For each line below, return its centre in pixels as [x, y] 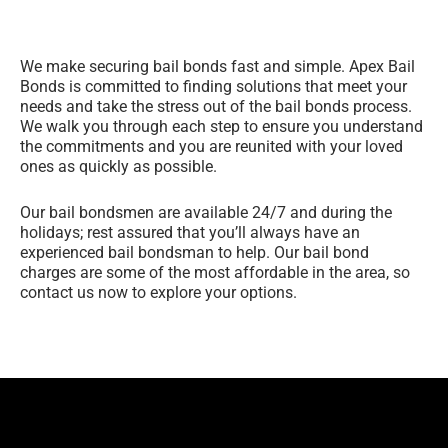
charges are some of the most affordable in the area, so [215, 272]
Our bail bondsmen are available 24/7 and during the [206, 212]
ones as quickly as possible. [120, 167]
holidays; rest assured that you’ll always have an [190, 232]
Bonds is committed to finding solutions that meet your [213, 87]
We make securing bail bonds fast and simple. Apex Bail [217, 67]
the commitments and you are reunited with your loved [211, 147]
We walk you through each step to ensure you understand [221, 127]
